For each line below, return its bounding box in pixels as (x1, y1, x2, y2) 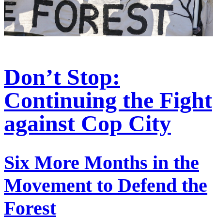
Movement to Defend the (4, 174, 207, 196)
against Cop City (4, 110, 171, 136)
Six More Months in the (4, 151, 199, 173)
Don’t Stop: (4, 63, 120, 90)
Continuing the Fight (4, 87, 212, 113)
